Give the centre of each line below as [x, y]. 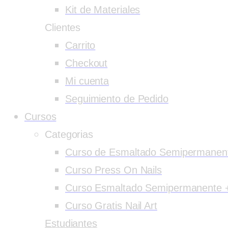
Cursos [40, 117]
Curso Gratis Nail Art [111, 206]
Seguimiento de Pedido [117, 99]
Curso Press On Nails [113, 170]
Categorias [69, 134]
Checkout [87, 63]
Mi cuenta [87, 81]
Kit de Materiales [103, 10]
